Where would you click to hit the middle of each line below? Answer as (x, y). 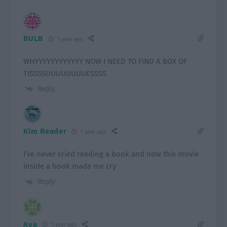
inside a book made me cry (70, 166)
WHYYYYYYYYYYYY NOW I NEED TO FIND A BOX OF (105, 61)
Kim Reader (45, 131)
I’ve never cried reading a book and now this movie (111, 154)
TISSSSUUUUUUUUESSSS (65, 73)
